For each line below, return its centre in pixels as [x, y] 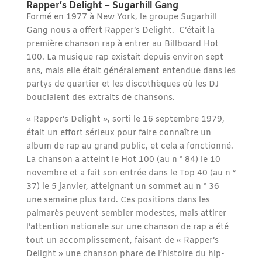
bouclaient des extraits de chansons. [103, 98]
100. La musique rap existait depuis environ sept [125, 58]
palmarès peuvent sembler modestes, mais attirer [126, 214]
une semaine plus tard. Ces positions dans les [118, 201]
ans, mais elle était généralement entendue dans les [131, 71]
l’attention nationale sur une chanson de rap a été [127, 227]
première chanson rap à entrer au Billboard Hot [122, 44]
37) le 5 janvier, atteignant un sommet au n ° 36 [123, 187]
